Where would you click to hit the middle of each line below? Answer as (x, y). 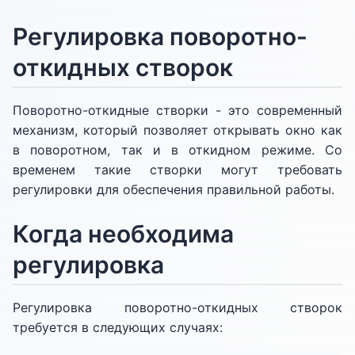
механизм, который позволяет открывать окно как (177, 130)
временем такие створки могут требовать (177, 170)
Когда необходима (123, 234)
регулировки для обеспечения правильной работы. (174, 189)
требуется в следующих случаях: (118, 327)
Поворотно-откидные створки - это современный (177, 110)
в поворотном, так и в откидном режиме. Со (177, 150)
